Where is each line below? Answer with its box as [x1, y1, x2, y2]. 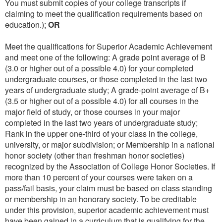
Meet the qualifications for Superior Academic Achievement [5, 41, 212, 53]
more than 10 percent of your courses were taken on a [5, 171, 193, 183]
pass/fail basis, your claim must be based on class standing [5, 182, 212, 194]
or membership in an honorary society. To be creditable [5, 193, 197, 205]
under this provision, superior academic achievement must [5, 204, 209, 216]
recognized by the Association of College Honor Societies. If [5, 161, 215, 172]
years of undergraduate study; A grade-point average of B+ [5, 84, 210, 96]
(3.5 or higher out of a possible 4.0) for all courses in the [5, 95, 199, 107]
